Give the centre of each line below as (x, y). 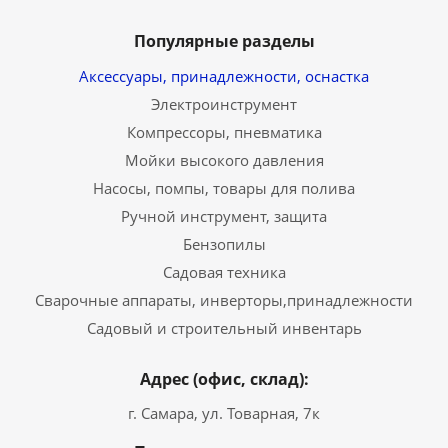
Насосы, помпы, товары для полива (224, 188)
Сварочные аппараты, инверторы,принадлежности (224, 300)
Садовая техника (224, 272)
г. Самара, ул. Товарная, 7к (224, 413)
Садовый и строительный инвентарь (224, 328)
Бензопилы (224, 244)
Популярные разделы (224, 41)
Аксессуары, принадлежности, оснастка (224, 76)
